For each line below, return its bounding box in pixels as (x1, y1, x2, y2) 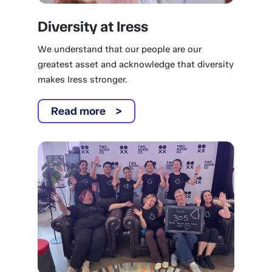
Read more (51, 104, 106, 118)
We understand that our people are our (38, 44, 202, 55)
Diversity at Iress (38, 18, 149, 35)
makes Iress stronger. (38, 74, 127, 85)
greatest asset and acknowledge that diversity (38, 59, 234, 70)
